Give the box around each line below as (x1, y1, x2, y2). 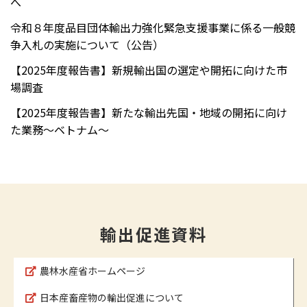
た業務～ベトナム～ (10, 121, 109, 138)
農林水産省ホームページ (40, 263, 145, 278)
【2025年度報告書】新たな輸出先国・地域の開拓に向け (10, 103, 287, 121)
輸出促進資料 (100, 221, 207, 246)
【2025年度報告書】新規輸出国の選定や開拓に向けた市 (10, 61, 287, 78)
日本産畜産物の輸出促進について (40, 290, 184, 304)
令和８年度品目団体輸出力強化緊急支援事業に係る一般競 (10, 19, 295, 36)
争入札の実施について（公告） (10, 36, 164, 53)
